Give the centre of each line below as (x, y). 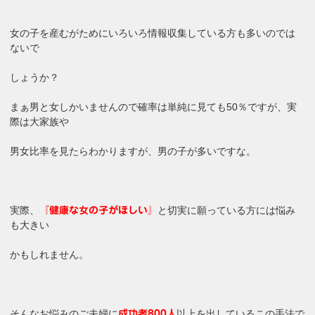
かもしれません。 (50, 254)
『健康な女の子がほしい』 (99, 210)
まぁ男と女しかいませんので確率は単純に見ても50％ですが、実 (154, 107)
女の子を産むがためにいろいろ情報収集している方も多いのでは (153, 33)
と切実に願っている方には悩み (227, 210)
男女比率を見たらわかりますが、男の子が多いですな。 (133, 151)
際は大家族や (40, 121)
